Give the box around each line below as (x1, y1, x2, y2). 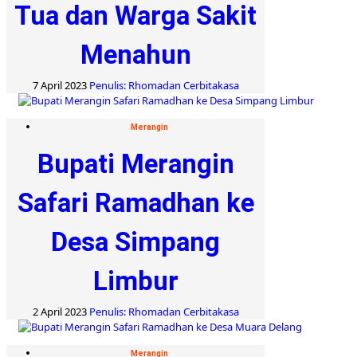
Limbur (92, 265, 178, 296)
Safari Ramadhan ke (17, 186, 254, 218)
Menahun (80, 38, 191, 70)
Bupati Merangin (37, 147, 234, 179)
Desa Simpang (51, 226, 220, 257)
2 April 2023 (32, 304, 89, 319)
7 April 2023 (32, 77, 89, 92)
